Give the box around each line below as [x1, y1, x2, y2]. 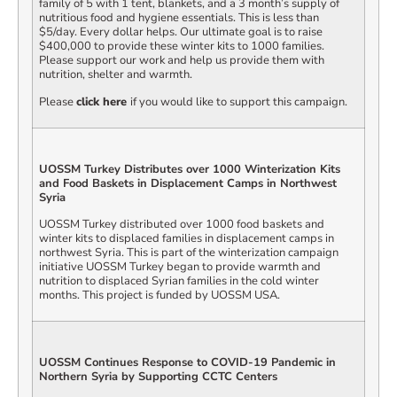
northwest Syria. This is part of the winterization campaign [39, 245, 339, 261]
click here [76, 93, 130, 110]
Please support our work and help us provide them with [39, 52, 324, 69]
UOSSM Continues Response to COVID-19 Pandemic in [39, 354, 336, 370]
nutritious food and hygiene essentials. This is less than [39, 10, 319, 27]
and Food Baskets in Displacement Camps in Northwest [39, 175, 337, 191]
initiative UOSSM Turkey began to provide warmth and [39, 259, 321, 276]
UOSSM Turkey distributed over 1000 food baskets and [39, 216, 324, 233]
